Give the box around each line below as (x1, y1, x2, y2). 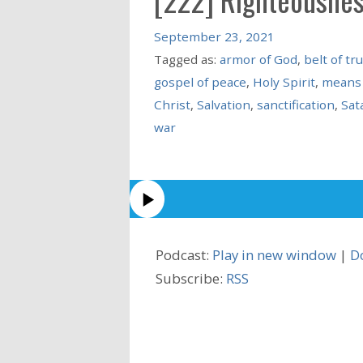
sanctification (256, 96, 335, 113)
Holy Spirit (252, 73, 315, 90)
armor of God (219, 50, 297, 67)
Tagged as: (153, 50, 220, 67)
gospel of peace (153, 73, 246, 90)
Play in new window (212, 245, 336, 264)
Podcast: (156, 245, 212, 264)
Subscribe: (156, 268, 226, 288)
